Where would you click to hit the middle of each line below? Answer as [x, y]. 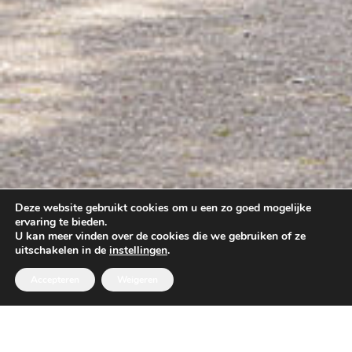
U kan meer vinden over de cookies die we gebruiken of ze [160, 236]
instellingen [138, 250]
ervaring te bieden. [61, 222]
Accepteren [55, 280]
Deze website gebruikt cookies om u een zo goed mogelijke [163, 208]
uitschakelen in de [62, 250]
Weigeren [137, 280]
